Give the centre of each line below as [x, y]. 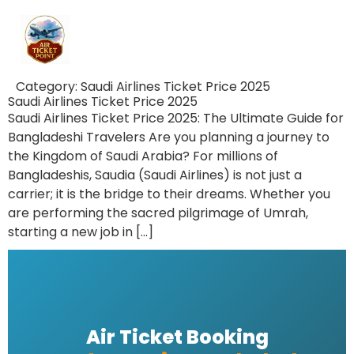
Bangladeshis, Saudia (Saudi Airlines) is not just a [155, 175]
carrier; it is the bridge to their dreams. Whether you [169, 194]
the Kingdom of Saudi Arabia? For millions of [143, 156]
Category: [48, 87]
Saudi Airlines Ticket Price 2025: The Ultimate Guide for [176, 118]
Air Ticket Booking [177, 337]
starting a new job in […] [81, 232]
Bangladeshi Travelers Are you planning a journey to [169, 137]
